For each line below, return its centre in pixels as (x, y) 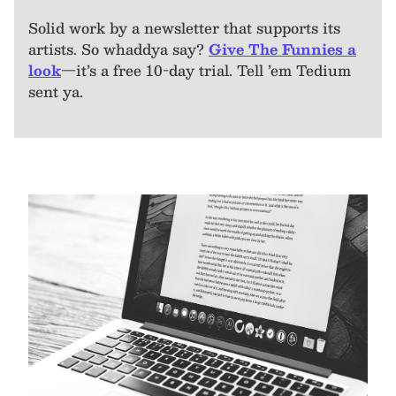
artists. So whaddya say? (118, 49)
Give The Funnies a (282, 49)
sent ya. (56, 92)
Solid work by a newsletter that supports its (184, 28)
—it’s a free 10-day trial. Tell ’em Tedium (206, 71)
